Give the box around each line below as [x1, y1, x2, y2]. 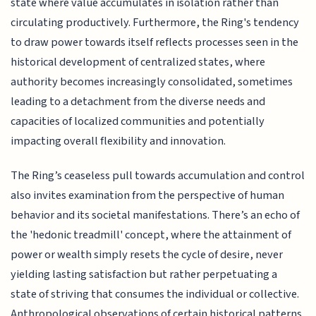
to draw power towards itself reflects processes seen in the [11, 34, 299, 51]
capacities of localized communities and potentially [11, 113, 265, 130]
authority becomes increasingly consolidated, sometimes [11, 73, 293, 91]
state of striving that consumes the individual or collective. [11, 285, 300, 303]
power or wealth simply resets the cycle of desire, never [11, 245, 284, 263]
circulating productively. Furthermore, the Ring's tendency [11, 14, 300, 32]
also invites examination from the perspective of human [11, 186, 285, 204]
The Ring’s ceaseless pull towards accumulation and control [11, 166, 305, 184]
